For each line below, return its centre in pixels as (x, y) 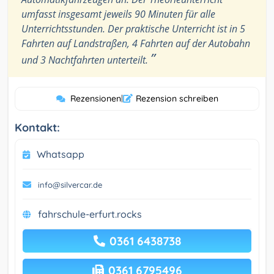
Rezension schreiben (177, 99)
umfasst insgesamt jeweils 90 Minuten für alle (118, 14)
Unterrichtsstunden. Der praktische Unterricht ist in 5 (133, 29)
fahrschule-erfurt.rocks (90, 214)
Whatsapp (61, 154)
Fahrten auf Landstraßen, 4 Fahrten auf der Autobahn (136, 44)
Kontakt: (37, 128)
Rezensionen (95, 99)
